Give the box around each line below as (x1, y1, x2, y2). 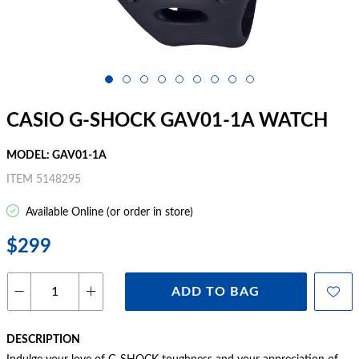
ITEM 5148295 (6, 174, 81, 185)
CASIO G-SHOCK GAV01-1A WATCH (6, 111, 328, 131)
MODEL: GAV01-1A (6, 150, 107, 161)
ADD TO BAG (171, 285, 260, 298)
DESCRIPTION (6, 334, 80, 345)
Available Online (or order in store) (22, 207, 193, 218)
